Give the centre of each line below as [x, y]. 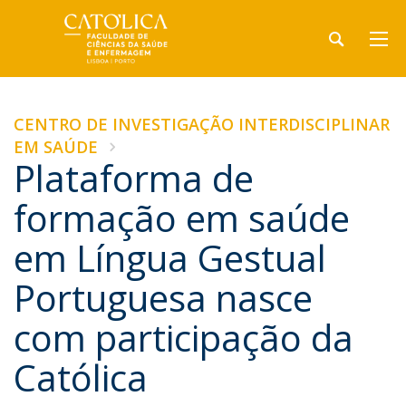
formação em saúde [182, 218]
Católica [81, 377]
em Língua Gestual [170, 258]
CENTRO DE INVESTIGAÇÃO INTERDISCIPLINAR [202, 124]
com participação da [184, 338]
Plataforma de [134, 178]
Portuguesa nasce [163, 298]
